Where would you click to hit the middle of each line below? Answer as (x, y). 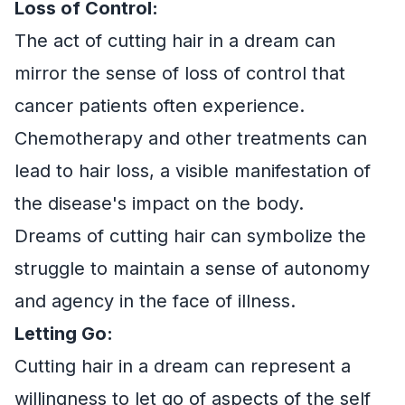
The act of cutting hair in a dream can (175, 41)
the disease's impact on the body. (159, 204)
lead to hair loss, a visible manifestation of (193, 171)
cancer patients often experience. (160, 106)
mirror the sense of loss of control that (180, 74)
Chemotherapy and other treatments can (191, 139)
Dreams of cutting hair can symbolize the (190, 236)
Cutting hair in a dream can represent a (183, 367)
